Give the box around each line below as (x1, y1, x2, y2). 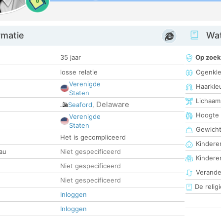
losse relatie (60, 68, 98, 76)
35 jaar (60, 53, 81, 62)
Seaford (68, 101, 92, 109)
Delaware (96, 100, 129, 110)
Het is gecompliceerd (60, 133, 126, 142)
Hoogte (196, 111, 219, 119)
